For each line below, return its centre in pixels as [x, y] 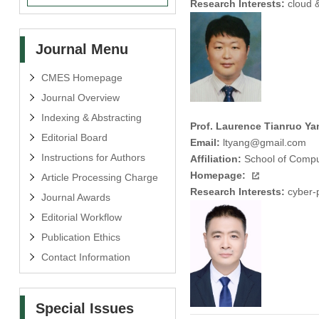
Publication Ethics [80, 237]
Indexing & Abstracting [91, 117]
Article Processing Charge [99, 177]
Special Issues [84, 308]
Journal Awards [75, 197]
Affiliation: [215, 158]
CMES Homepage [82, 77]
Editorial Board [74, 137]
